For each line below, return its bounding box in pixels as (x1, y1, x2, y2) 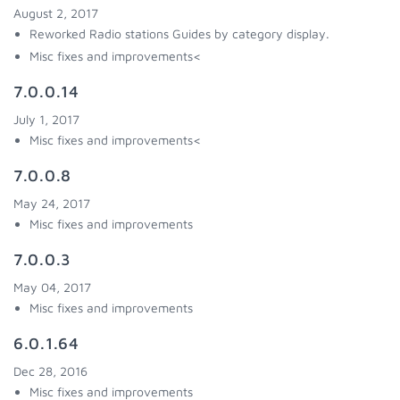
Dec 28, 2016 (13, 363, 87, 379)
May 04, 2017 (13, 279, 91, 295)
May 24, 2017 (13, 196, 90, 211)
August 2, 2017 (13, 5, 98, 21)
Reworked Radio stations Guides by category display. (29, 26, 329, 41)
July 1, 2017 (13, 112, 79, 127)
